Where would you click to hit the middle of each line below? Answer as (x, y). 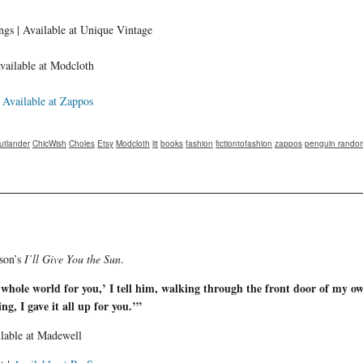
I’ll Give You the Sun (73, 258)
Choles (82, 143)
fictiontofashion (244, 143)
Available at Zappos (48, 100)
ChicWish (49, 143)
